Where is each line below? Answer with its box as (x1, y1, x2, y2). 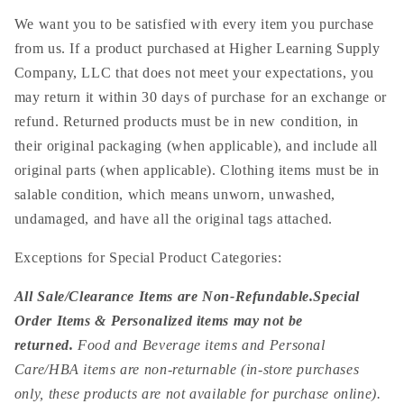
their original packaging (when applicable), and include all (14, 138, 378, 154)
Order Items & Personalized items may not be (14, 312, 303, 328)
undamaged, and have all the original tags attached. (14, 211, 337, 227)
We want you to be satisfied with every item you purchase (14, 16, 375, 32)
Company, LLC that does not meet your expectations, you (14, 65, 374, 81)
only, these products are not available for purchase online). (14, 385, 381, 401)
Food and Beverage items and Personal (78, 336, 326, 353)
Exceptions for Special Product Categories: (14, 250, 286, 266)
